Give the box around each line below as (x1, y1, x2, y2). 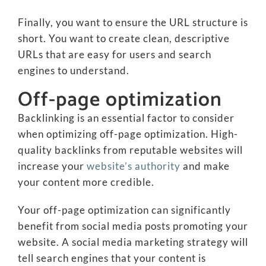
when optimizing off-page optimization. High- (17, 128, 238, 140)
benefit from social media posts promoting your (17, 220, 248, 232)
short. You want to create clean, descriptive (17, 32, 230, 45)
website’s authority (86, 160, 180, 172)
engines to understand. (17, 64, 129, 77)
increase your (17, 160, 87, 172)
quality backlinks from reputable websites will (17, 144, 243, 156)
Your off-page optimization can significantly (17, 204, 231, 216)
